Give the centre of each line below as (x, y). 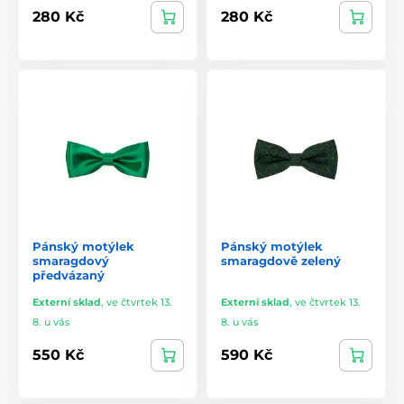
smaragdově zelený (281, 260)
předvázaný (69, 275)
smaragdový (71, 260)
